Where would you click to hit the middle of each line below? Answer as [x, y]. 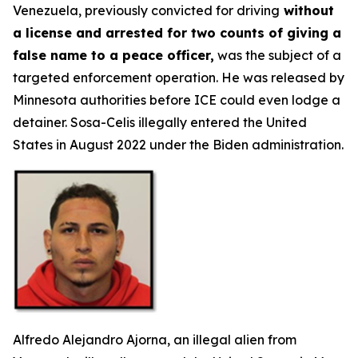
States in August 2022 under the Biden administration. [178, 145]
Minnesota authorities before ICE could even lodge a [177, 100]
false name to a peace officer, [113, 55]
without [307, 10]
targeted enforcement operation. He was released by [179, 78]
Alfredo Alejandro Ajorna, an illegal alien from [155, 340]
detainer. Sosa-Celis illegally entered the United [160, 122]
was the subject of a [278, 55]
